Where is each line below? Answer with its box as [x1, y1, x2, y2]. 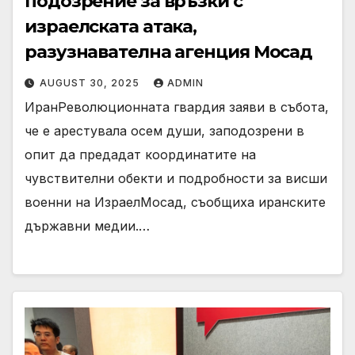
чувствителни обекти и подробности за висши [25, 170, 327, 187]
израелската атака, [25, 16, 197, 38]
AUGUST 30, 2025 [40, 77, 143, 90]
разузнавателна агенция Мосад [25, 41, 313, 63]
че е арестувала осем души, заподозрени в [25, 123, 304, 139]
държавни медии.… [25, 218, 150, 235]
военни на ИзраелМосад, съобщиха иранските [25, 194, 326, 211]
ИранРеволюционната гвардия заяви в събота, [25, 99, 329, 116]
